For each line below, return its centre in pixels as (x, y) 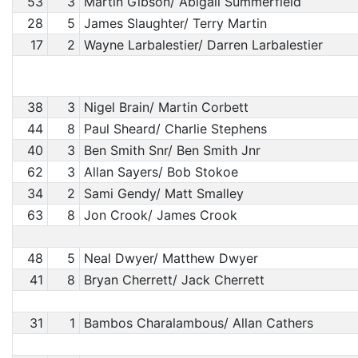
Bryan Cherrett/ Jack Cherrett (174, 280)
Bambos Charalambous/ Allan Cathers (198, 323)
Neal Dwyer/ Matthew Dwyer (171, 258)
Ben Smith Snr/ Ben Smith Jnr (172, 150)
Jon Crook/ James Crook (160, 215)
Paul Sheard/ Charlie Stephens (175, 129)
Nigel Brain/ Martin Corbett (166, 107)
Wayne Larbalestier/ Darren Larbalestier (203, 45)
